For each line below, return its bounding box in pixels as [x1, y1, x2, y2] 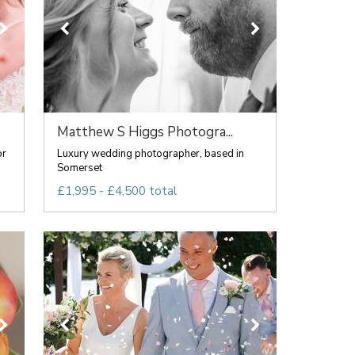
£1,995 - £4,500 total [56, 183, 177, 199]
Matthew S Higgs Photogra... [56, 123, 233, 141]
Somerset [56, 161, 102, 175]
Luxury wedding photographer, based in [56, 147, 244, 161]
